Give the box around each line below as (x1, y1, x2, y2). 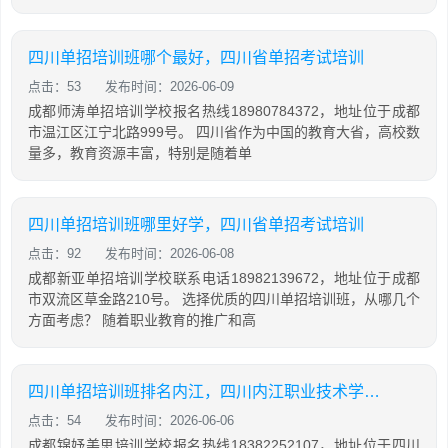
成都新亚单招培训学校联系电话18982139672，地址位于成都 (28, 270, 420, 286)
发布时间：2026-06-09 (105, 79, 234, 94)
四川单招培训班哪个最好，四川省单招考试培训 (28, 49, 364, 66)
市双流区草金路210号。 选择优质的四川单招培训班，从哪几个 (28, 291, 420, 307)
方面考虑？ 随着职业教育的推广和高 (28, 312, 256, 328)
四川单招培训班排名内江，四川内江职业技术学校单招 (364, 383, 380, 400)
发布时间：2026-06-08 (105, 246, 234, 261)
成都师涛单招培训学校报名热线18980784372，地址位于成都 (28, 103, 420, 119)
